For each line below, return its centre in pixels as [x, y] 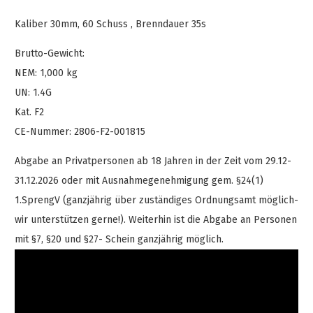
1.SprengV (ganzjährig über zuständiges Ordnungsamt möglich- [156, 201]
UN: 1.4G [33, 93]
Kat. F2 [29, 112]
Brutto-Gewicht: [50, 54]
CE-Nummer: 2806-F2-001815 [80, 132]
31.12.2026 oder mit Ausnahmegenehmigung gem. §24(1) [139, 181]
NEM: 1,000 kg [46, 73]
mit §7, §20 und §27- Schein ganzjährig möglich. [119, 240]
